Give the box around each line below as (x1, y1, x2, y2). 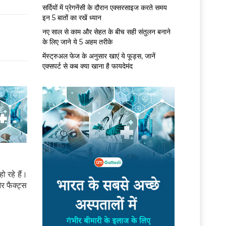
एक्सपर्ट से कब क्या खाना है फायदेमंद (42, 61, 133, 71)
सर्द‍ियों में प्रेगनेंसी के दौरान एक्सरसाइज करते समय (42, 3, 167, 12)
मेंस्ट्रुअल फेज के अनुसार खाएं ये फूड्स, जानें (42, 51, 155, 61)
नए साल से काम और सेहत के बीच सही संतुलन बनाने (42, 27, 171, 36)
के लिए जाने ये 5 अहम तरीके (42, 37, 112, 46)
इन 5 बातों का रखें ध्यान (42, 13, 101, 22)
